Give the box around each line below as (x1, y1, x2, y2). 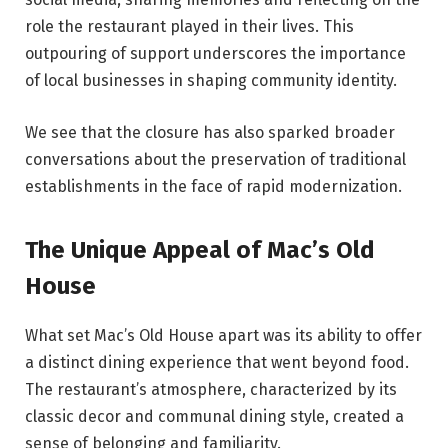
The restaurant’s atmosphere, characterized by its (25, 380, 397, 400)
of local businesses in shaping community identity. (25, 71, 397, 91)
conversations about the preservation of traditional (25, 150, 406, 170)
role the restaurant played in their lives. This (25, 17, 354, 37)
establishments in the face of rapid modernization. (25, 177, 402, 197)
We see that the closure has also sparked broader (25, 123, 395, 143)
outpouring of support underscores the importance (25, 44, 406, 64)
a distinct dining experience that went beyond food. (25, 353, 409, 373)
